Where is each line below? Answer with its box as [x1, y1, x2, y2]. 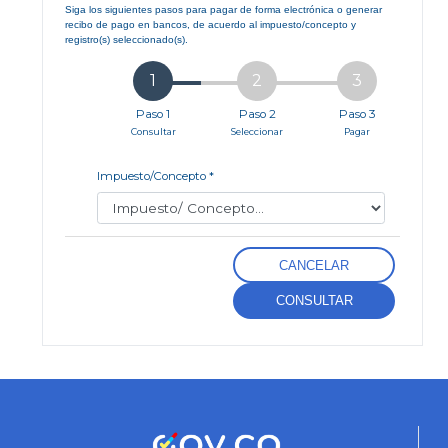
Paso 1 [136, 107, 170, 121]
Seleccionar [231, 126, 283, 137]
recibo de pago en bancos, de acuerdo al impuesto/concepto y [65, 19, 356, 31]
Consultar [130, 126, 176, 137]
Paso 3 [338, 107, 375, 121]
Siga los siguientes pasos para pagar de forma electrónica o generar [65, 4, 382, 16]
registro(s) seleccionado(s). [65, 34, 188, 46]
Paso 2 [238, 107, 276, 121]
